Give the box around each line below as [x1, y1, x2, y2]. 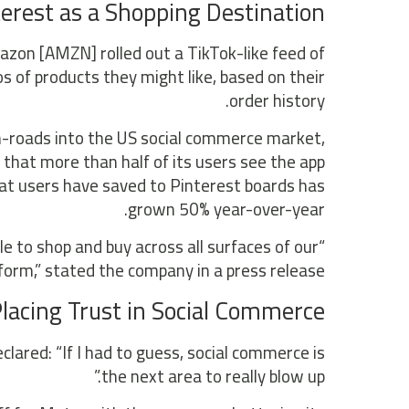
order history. [228, 83, 325, 117]
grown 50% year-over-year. [127, 193, 325, 226]
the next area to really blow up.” [100, 359, 325, 393]
